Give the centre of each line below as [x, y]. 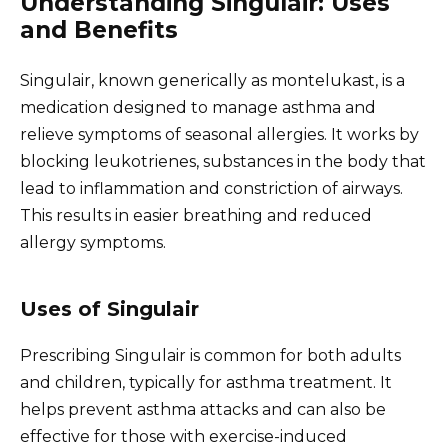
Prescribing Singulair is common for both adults [210, 355]
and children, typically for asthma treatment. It [206, 382]
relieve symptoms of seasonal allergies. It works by [219, 134]
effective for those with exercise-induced [183, 436]
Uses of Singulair [109, 308]
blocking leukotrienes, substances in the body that [223, 161]
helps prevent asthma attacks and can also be [203, 409]
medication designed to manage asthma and [198, 107]
